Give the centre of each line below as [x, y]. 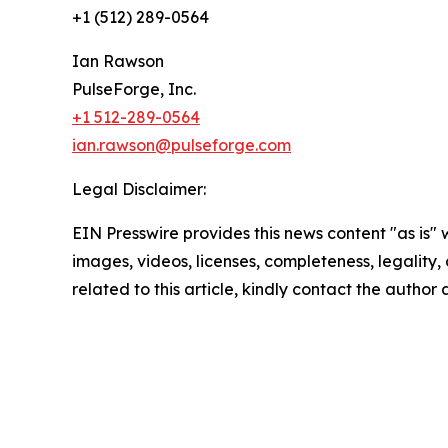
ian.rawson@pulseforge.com [181, 145]
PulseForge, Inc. [134, 89]
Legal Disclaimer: [139, 189]
